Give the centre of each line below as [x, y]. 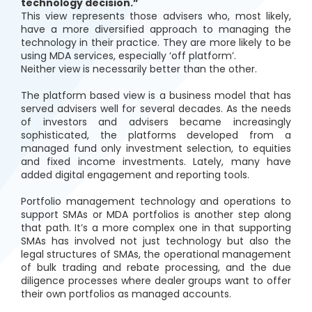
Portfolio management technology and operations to [156, 201]
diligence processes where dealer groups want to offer [156, 281]
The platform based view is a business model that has [156, 95]
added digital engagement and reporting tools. [135, 175]
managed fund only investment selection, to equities [156, 148]
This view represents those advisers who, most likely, [156, 16]
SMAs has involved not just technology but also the [156, 241]
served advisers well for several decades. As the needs [156, 109]
